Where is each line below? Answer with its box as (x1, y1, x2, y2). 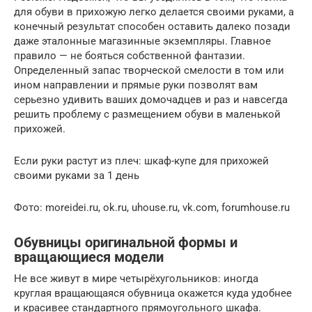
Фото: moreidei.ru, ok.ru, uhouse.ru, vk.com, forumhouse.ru (14, 201, 290, 214)
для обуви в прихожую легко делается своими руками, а (14, 5, 294, 18)
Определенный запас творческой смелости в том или (14, 63, 284, 77)
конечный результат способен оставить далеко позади (14, 19, 290, 33)
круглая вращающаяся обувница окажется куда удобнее (14, 286, 292, 299)
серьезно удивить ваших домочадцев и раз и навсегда (14, 93, 288, 106)
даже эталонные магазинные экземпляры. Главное (14, 34, 271, 47)
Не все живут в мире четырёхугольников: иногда (14, 272, 258, 285)
